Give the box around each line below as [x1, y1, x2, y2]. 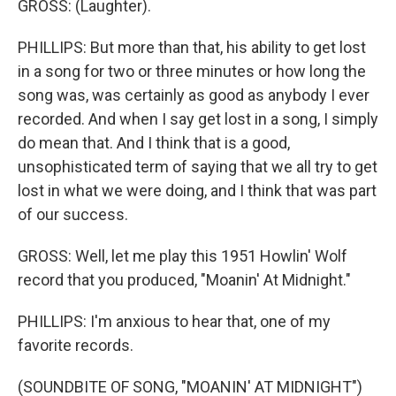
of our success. [18, 205, 128, 224]
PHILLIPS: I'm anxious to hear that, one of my [18, 312, 331, 331]
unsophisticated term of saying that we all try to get [18, 157, 377, 176]
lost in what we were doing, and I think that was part [18, 181, 377, 200]
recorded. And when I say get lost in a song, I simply [18, 110, 378, 128]
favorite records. [18, 336, 133, 354]
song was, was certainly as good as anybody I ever [18, 86, 369, 104]
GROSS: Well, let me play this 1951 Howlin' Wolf [18, 247, 347, 265]
